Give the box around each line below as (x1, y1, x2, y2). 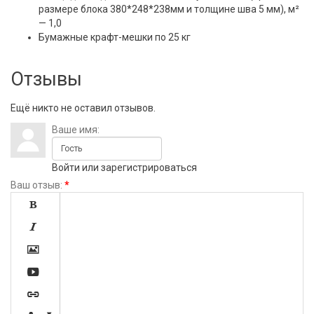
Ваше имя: (52, 124, 100, 136)
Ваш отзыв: (11, 179, 62, 191)
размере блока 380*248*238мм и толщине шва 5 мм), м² (39, 4, 299, 15)
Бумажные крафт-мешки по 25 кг (39, 32, 191, 43)
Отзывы (11, 68, 82, 91)
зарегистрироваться (101, 162, 197, 174)
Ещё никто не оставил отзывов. (11, 102, 156, 114)
